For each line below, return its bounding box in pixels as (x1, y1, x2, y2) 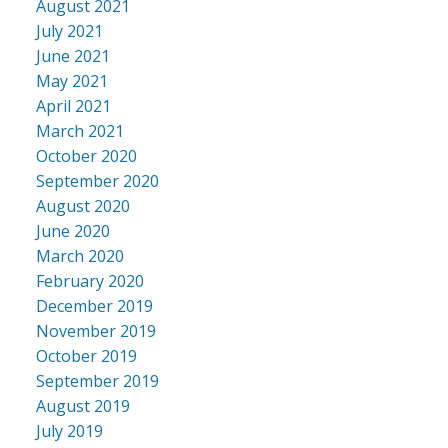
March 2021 (35, 120, 124, 143)
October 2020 (35, 145, 137, 168)
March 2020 (35, 245, 124, 268)
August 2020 (35, 195, 130, 218)
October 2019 (35, 345, 137, 368)
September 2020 (35, 170, 159, 193)
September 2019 (35, 370, 159, 393)
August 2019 (35, 395, 130, 418)
